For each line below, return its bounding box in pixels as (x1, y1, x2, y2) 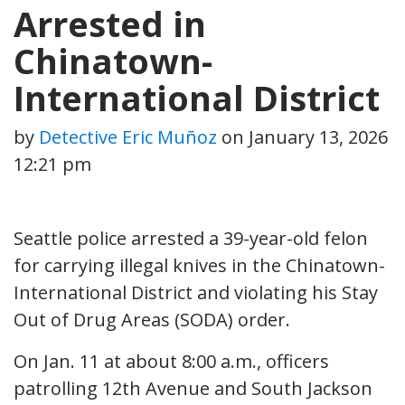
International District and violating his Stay (14, 279, 378, 305)
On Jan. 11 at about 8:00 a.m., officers (14, 348, 329, 373)
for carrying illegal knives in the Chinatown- (14, 252, 385, 278)
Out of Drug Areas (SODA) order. (14, 306, 290, 332)
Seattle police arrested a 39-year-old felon (14, 225, 368, 250)
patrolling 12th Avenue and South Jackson (14, 375, 372, 400)
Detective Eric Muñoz (39, 124, 217, 149)
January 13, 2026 (249, 124, 388, 149)
